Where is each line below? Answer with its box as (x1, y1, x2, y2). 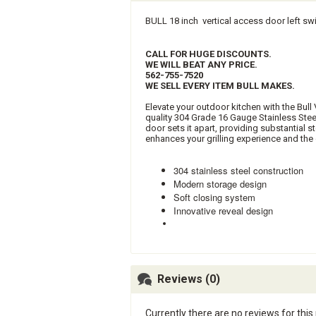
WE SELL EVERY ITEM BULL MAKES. (145, 80, 295, 91)
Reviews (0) (157, 272, 220, 286)
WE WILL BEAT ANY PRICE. (145, 59, 257, 70)
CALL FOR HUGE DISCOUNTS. (145, 49, 272, 59)
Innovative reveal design (174, 204, 273, 217)
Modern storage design (174, 177, 267, 190)
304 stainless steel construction (174, 164, 303, 177)
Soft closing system (174, 190, 255, 204)
